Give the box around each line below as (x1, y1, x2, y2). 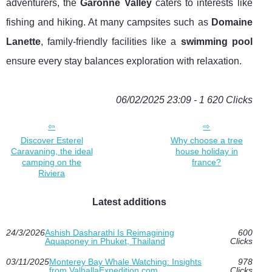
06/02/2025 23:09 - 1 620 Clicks (115, 95, 253, 106)
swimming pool (180, 36, 253, 47)
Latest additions (92, 197, 166, 208)
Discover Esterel (20, 135, 83, 146)
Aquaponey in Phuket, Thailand (45, 236, 165, 246)
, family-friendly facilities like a (41, 36, 181, 47)
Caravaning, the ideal (10, 146, 93, 157)
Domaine (211, 17, 253, 28)
